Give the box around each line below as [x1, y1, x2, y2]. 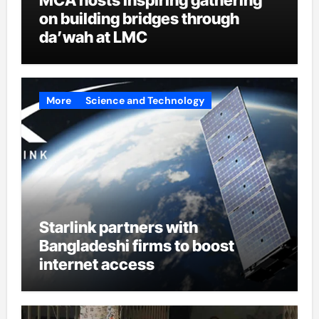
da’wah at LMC [38, 27, 147, 46]
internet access [38, 255, 155, 273]
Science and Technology [85, 94, 204, 107]
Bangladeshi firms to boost [38, 236, 234, 255]
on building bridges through [38, 9, 239, 28]
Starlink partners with [38, 218, 198, 236]
